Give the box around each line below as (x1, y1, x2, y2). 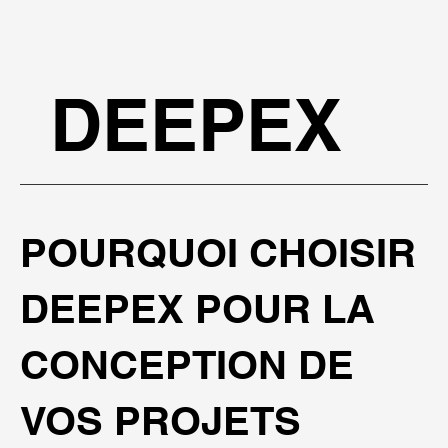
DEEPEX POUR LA (20, 285, 375, 333)
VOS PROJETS (20, 397, 301, 445)
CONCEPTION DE (20, 341, 354, 389)
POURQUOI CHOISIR (20, 229, 416, 277)
